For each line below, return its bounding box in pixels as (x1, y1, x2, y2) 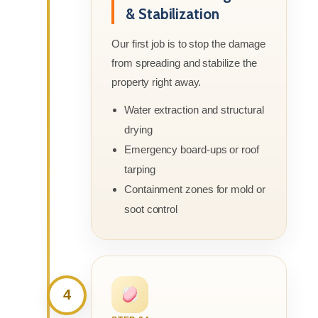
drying (124, 123, 153, 136)
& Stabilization (126, 4, 219, 23)
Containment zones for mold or (124, 182, 265, 195)
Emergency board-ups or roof (124, 143, 259, 155)
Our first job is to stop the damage (111, 37, 266, 50)
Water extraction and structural (124, 103, 264, 116)
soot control (124, 202, 178, 215)
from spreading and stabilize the (111, 56, 257, 69)
